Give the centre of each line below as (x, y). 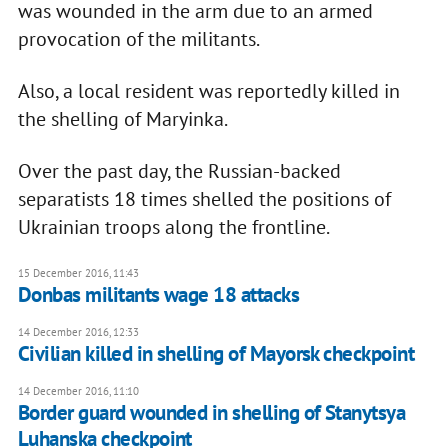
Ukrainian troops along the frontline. (173, 227)
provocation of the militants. (138, 39)
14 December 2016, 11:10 (78, 391)
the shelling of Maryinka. (122, 119)
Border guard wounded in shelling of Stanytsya (211, 413)
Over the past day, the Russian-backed (179, 171)
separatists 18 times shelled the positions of (204, 199)
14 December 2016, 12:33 (78, 332)
